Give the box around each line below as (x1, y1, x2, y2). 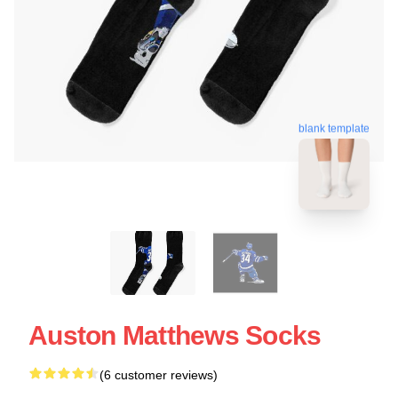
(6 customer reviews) (99, 367, 218, 382)
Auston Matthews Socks (28, 320, 322, 350)
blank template (298, 122, 370, 135)
